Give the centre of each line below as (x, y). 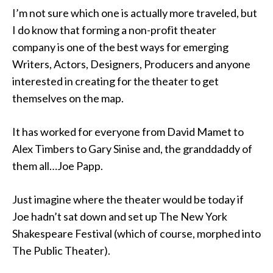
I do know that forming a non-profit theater (114, 30)
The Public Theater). (61, 250)
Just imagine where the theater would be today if (128, 199)
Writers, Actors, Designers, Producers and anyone (131, 64)
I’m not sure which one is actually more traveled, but (135, 13)
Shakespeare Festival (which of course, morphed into (136, 233)
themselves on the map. (68, 98)
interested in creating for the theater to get (115, 81)
